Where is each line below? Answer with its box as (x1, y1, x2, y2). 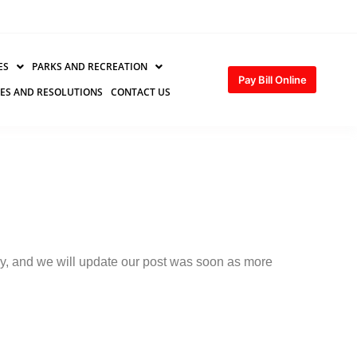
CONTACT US (110, 85, 171, 99)
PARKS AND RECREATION (31, 60, 147, 73)
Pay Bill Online (238, 73, 308, 86)
